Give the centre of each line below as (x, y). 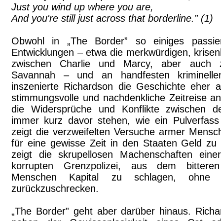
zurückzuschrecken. (55, 188)
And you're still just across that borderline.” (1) (112, 18)
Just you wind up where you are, (82, 7)
